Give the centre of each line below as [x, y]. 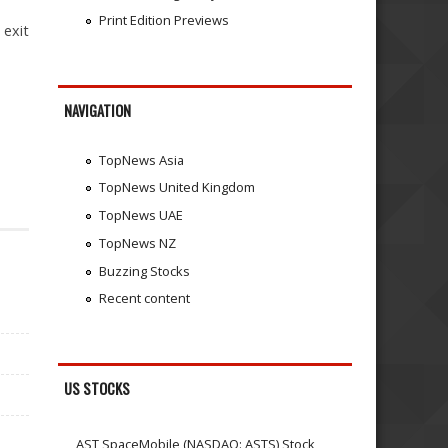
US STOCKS [97, 389]
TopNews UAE [140, 215]
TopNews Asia [141, 159]
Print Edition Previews [163, 20]
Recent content [144, 298]
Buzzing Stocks [144, 270]
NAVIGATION [98, 111]
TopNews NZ [137, 242]
